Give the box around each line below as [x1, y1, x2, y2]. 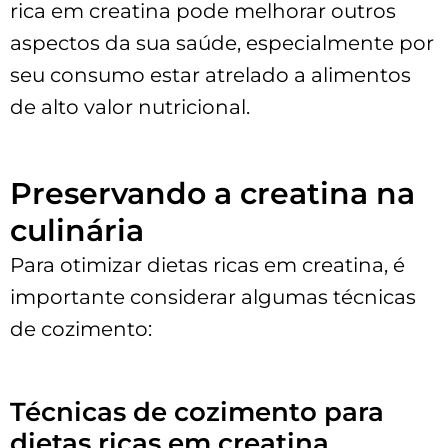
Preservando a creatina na [10, 174, 415, 212]
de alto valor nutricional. [10, 94, 250, 119]
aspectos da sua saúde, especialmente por [10, 30, 434, 55]
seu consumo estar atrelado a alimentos [10, 62, 411, 87]
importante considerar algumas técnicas [10, 284, 416, 309]
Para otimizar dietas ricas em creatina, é [10, 252, 405, 277]
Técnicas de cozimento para [10, 395, 384, 428]
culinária [10, 211, 144, 249]
